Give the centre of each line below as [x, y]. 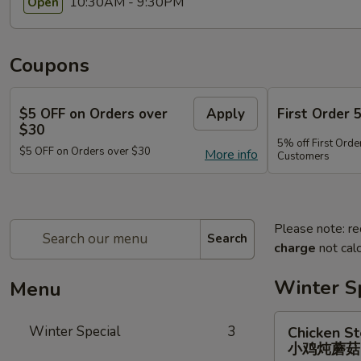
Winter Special [75, 331]
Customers [303, 156]
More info [231, 154]
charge [295, 248]
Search [227, 239]
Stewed [297, 340]
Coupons [50, 65]
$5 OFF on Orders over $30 [85, 151]
